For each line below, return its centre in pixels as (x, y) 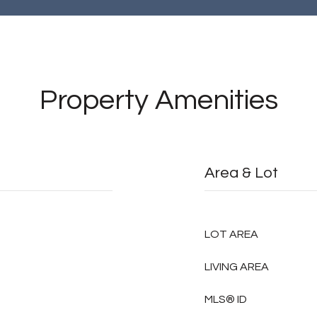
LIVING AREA (237, 267)
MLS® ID (226, 299)
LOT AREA (231, 234)
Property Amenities (158, 100)
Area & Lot (241, 173)
